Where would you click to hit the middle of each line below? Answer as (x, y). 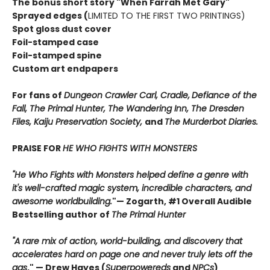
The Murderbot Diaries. (211, 122)
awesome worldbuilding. (62, 201)
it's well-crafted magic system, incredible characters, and (132, 188)
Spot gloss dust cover (62, 29)
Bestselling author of (62, 215)
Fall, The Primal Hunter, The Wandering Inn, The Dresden (128, 108)
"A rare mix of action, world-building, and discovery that (127, 241)
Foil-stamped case (55, 42)
